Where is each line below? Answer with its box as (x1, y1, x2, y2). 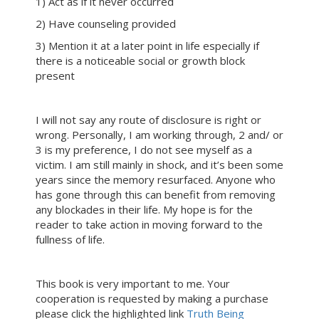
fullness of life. (36, 232, 105, 246)
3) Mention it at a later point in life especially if (36, 38, 259, 53)
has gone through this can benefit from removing (36, 187, 276, 202)
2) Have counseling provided (36, 16, 176, 31)
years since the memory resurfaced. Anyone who (36, 172, 276, 187)
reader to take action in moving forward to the (36, 217, 263, 231)
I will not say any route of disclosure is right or (36, 113, 261, 127)
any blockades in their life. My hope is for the (36, 202, 253, 216)
